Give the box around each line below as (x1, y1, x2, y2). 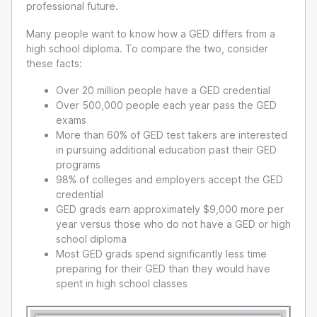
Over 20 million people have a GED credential (56, 84, 270, 97)
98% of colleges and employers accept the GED (56, 173, 283, 186)
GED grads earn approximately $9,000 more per (56, 203, 284, 216)
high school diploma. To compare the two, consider (26, 42, 268, 54)
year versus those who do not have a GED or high (56, 218, 291, 231)
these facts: (26, 57, 82, 69)
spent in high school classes (56, 277, 188, 290)
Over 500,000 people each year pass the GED (56, 99, 277, 112)
